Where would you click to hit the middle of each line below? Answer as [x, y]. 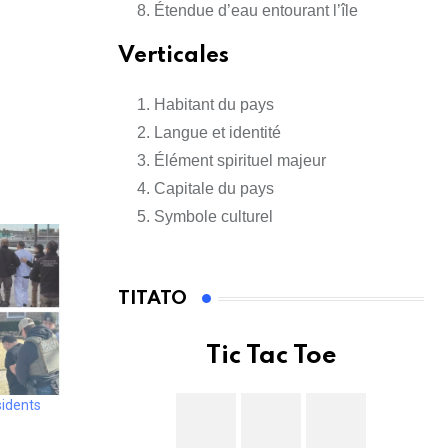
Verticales [173, 56]
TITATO [152, 299]
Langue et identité [217, 133]
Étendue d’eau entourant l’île [256, 11]
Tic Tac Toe [271, 357]
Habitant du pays [214, 105]
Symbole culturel [213, 217]
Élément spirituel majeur [240, 161]
